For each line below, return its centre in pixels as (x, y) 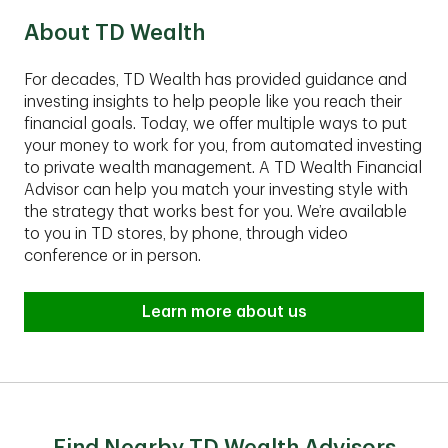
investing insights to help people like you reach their (213, 102)
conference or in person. (112, 256)
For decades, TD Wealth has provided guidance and (215, 80)
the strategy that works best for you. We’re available (215, 212)
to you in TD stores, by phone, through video (186, 234)
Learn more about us (224, 312)
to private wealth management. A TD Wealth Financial (223, 168)
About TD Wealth (114, 33)
